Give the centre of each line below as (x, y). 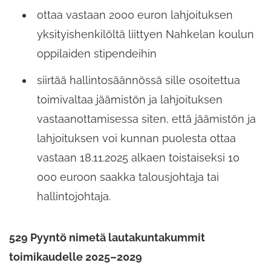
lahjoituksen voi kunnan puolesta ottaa (136, 139)
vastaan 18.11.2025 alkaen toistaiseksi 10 (138, 158)
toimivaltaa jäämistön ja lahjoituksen (130, 100)
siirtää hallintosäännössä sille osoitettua (139, 80)
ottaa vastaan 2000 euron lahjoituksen (135, 15)
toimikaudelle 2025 (60, 257)
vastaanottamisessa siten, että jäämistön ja (146, 119)
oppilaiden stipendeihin (97, 53)
